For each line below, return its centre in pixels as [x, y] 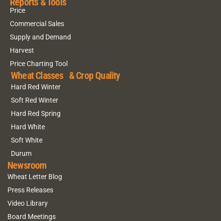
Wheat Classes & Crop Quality [66, 75]
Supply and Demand [40, 37]
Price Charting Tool [39, 64]
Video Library [28, 203]
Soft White [27, 140]
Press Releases [30, 190]
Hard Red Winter [36, 87]
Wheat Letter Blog [35, 177]
